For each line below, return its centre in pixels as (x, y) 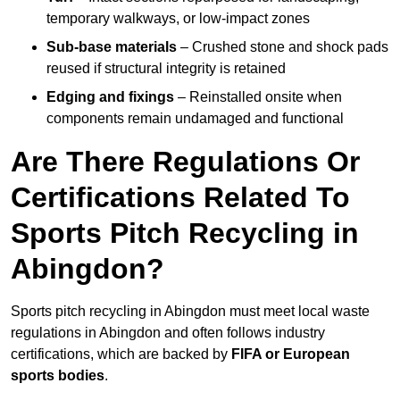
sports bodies (58, 376)
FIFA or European (291, 354)
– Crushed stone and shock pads (283, 47)
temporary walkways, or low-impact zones (178, 19)
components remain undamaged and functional (195, 119)
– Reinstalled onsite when (258, 97)
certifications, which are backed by (121, 354)
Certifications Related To (180, 198)
